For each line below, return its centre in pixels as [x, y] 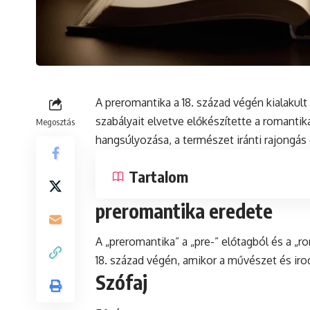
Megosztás [55, 122]
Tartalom [158, 176]
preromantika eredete [184, 211]
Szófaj [121, 282]
